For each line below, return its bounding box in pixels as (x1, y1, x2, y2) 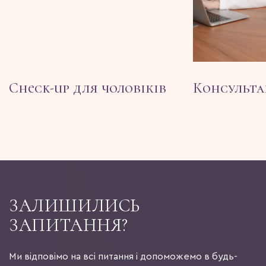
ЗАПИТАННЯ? (9, 214, 128, 237)
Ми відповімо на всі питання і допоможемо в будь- (9, 252, 237, 262)
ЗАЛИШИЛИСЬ (9, 195, 140, 217)
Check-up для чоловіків (9, 80, 166, 97)
